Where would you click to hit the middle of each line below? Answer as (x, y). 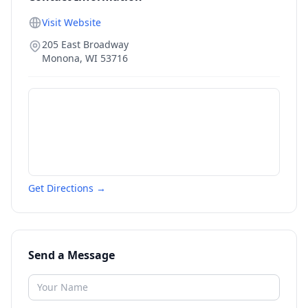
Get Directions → (67, 188)
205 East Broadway (85, 44)
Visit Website (71, 22)
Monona (61, 58)
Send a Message (71, 255)
